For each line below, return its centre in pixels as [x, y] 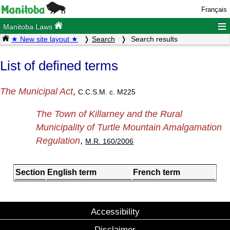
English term [72, 172]
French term [157, 172]
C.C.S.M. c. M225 [107, 92]
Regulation [58, 140]
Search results [153, 39]
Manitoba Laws [29, 27]
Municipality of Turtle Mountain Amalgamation [129, 127]
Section [30, 172]
